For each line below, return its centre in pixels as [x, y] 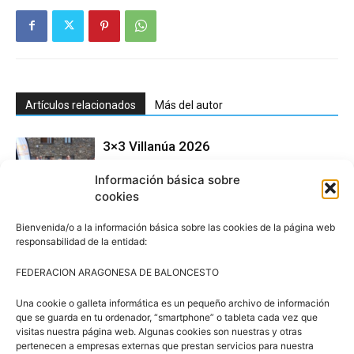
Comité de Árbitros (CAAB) [184, 222]
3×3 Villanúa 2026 [156, 146]
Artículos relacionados [81, 105]
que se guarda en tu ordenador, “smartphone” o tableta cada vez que [167, 317]
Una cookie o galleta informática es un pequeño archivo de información [173, 303]
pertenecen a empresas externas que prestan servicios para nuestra [165, 346]
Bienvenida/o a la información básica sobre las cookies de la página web [175, 227]
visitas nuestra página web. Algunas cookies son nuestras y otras [159, 331]
